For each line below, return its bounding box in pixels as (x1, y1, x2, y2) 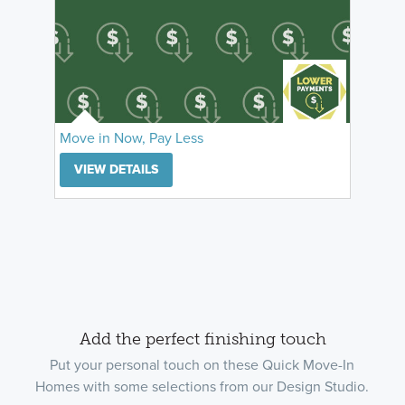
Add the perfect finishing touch (79, 328, 326, 349)
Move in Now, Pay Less (60, 127, 203, 148)
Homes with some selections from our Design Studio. (35, 375, 370, 397)
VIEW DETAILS (74, 159, 158, 179)
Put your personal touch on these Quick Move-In (50, 353, 355, 375)
